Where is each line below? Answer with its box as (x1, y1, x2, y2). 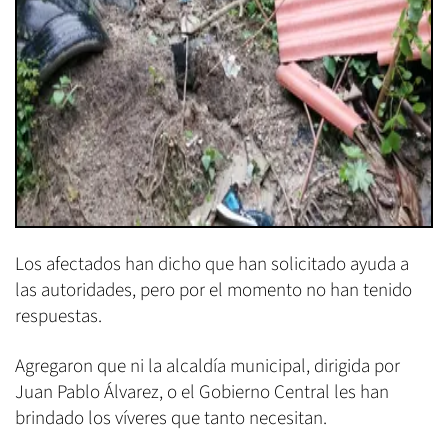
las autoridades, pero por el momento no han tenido (15, 276, 412, 304)
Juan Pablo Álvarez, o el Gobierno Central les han (15, 378, 389, 406)
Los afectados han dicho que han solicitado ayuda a (15, 250, 409, 278)
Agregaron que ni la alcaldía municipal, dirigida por (15, 352, 400, 380)
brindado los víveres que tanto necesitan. (15, 404, 327, 432)
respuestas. (15, 302, 102, 330)
